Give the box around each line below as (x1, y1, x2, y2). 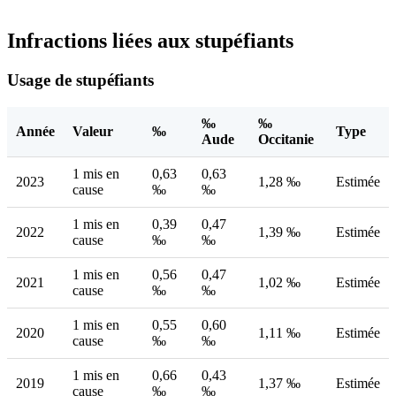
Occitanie (258, 131, 314, 147)
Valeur (72, 123, 113, 139)
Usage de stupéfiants (7, 71, 154, 90)
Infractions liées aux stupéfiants (7, 29, 293, 53)
